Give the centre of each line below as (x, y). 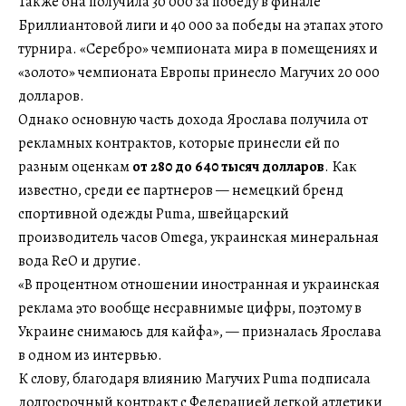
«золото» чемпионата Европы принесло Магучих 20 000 (199, 72)
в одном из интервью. (90, 355)
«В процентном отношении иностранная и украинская (199, 284)
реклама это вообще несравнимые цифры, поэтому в (190, 308)
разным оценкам (75, 166)
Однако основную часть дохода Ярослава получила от (193, 119)
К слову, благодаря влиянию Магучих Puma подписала (194, 378)
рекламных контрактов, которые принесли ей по (179, 143)
